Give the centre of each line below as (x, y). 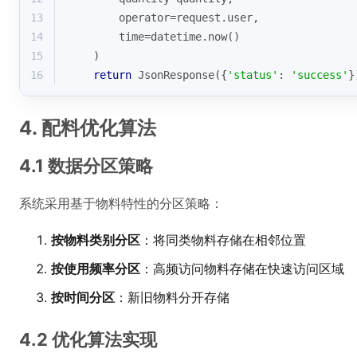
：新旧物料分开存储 (172, 297)
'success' (320, 75)
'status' (253, 75)
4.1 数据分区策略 (86, 166)
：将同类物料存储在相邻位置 (223, 240)
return (112, 75)
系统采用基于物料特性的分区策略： (121, 203)
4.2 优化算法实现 (88, 339)
